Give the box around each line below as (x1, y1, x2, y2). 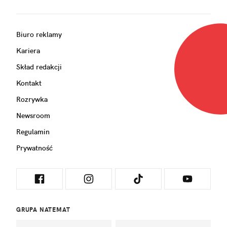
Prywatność (16, 143, 53, 153)
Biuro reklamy (16, 30, 62, 40)
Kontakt (16, 79, 42, 88)
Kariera (16, 46, 40, 56)
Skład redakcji (16, 62, 62, 72)
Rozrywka (16, 95, 48, 104)
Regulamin (16, 127, 50, 137)
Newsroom (16, 111, 50, 121)
